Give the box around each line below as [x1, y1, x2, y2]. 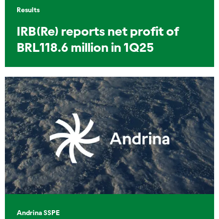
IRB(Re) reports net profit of [17, 24, 179, 39]
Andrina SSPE [17, 209, 60, 217]
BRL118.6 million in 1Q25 [17, 40, 154, 55]
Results [17, 6, 40, 14]
